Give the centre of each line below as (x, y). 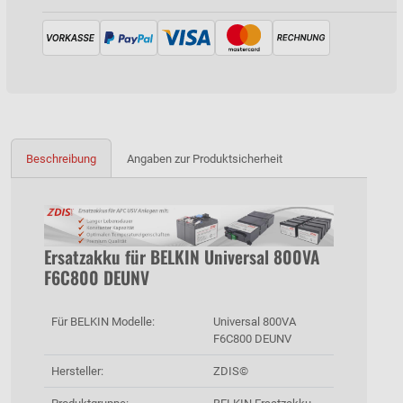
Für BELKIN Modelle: (103, 322)
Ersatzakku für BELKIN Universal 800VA (182, 257)
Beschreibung (61, 158)
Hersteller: (77, 372)
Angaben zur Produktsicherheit (205, 158)
